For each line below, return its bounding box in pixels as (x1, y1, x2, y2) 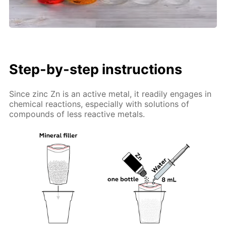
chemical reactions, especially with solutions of (9, 99, 190, 109)
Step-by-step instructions (9, 61, 183, 78)
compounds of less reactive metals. (9, 109, 145, 120)
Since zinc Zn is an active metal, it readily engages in (9, 89, 212, 99)
